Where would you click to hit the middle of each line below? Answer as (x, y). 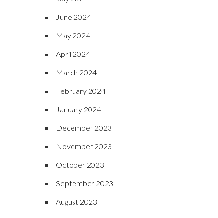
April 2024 (73, 54)
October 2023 (80, 165)
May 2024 (73, 36)
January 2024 (79, 109)
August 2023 (77, 202)
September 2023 (85, 183)
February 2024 (81, 91)
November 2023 (84, 146)
